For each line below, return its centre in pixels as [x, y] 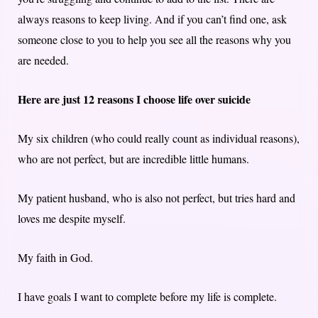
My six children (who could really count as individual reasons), [159, 138]
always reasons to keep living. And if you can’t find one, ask [152, 18]
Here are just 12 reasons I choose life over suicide [134, 99]
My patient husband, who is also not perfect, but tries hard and [157, 197]
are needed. [43, 60]
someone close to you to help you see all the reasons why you [154, 39]
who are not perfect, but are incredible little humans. [133, 158]
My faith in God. [55, 257]
